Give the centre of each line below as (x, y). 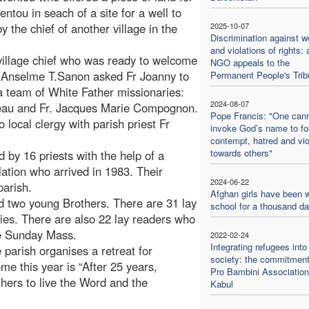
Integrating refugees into (258, 246)
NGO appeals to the (250, 62)
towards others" (241, 152)
